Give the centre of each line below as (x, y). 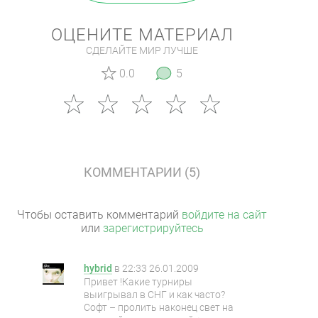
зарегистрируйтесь (153, 228)
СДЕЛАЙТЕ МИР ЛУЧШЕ (142, 50)
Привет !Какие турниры (138, 282)
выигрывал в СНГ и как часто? (154, 295)
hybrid (98, 268)
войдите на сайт (224, 215)
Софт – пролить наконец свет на (159, 307)
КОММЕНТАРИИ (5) (142, 172)
